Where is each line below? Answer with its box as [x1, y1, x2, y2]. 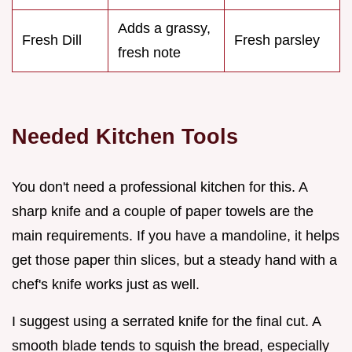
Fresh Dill [22, 31, 82, 48]
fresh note [118, 44, 181, 60]
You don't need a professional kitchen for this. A [12, 178, 307, 195]
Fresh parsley [234, 31, 320, 48]
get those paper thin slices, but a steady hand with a [12, 251, 337, 268]
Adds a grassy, [118, 20, 211, 36]
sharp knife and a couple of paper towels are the [12, 203, 313, 219]
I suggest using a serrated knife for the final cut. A [12, 313, 321, 329]
